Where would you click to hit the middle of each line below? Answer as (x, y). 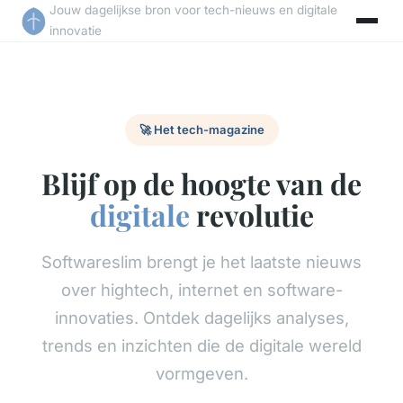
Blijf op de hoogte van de (201, 183)
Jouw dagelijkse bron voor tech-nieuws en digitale (194, 10)
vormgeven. (201, 373)
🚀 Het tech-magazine (201, 130)
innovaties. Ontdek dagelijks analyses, (201, 317)
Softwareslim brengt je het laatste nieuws (201, 261)
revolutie (251, 214)
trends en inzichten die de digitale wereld (201, 345)
